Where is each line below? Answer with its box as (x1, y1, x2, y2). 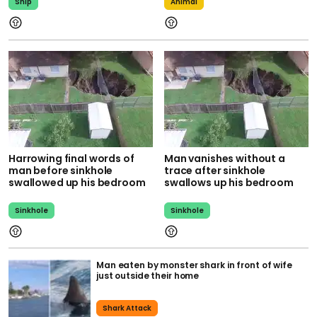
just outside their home (96, 269, 200, 282)
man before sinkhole (8, 163, 113, 178)
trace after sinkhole (164, 163, 266, 178)
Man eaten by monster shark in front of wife (96, 258, 292, 271)
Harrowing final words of (8, 151, 134, 166)
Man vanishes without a (164, 151, 285, 166)
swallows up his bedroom (164, 175, 294, 190)
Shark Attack (103, 302, 151, 313)
